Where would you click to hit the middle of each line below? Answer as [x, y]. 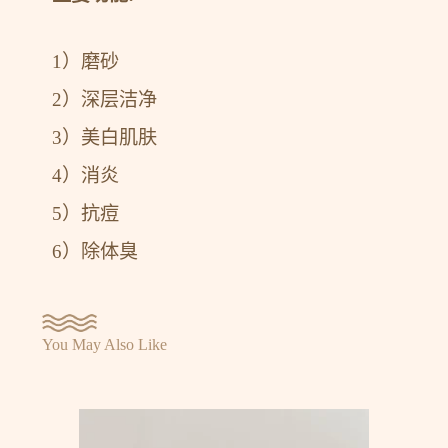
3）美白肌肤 [105, 137]
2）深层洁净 [105, 99]
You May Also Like [105, 344]
